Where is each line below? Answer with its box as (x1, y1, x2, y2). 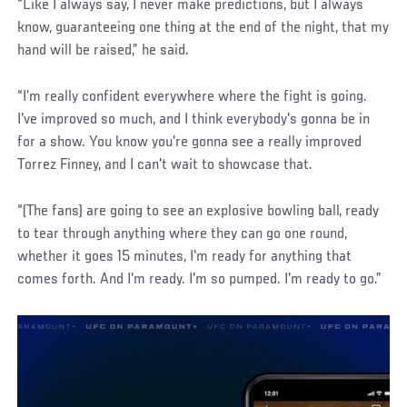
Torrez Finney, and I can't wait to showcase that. (17, 157, 313, 174)
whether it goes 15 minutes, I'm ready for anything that (17, 249, 352, 266)
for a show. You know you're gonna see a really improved (17, 134, 362, 152)
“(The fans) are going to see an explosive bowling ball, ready (17, 203, 380, 221)
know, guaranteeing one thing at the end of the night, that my (17, 20, 390, 37)
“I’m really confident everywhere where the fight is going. (17, 89, 368, 106)
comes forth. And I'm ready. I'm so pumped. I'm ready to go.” (17, 272, 382, 289)
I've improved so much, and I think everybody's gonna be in (17, 112, 371, 129)
